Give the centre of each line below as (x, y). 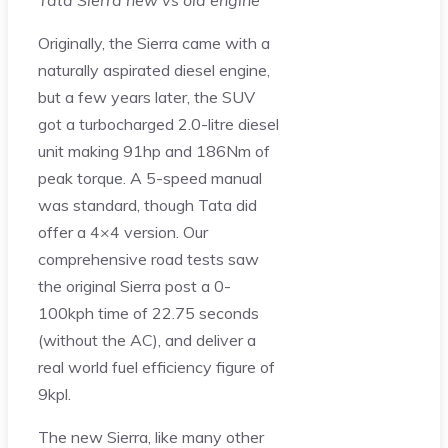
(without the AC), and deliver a (147, 340)
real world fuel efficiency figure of (156, 367)
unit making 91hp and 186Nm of (154, 151)
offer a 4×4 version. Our (123, 232)
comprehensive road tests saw (148, 259)
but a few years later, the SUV (146, 97)
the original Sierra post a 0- (134, 286)
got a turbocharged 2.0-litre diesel (158, 124)
